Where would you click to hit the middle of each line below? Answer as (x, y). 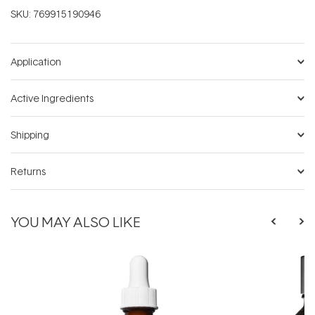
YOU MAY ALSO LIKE (76, 221)
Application (36, 62)
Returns (28, 172)
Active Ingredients (52, 98)
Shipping (30, 135)
